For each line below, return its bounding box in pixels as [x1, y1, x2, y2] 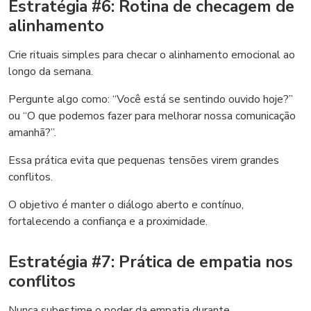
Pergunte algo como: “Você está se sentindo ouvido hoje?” [8, 92, 293, 107]
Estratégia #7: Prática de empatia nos [8, 251, 293, 273]
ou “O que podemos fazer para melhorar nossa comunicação [8, 108, 296, 124]
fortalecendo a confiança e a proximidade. [8, 214, 208, 229]
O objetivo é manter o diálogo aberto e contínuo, [8, 197, 244, 212]
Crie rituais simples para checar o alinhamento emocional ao [8, 47, 295, 62]
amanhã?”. [8, 125, 56, 140]
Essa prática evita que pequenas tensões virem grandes [8, 153, 279, 168]
